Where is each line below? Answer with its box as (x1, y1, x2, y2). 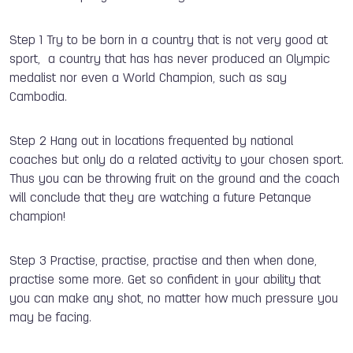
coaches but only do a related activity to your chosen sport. (9, 154, 344, 167)
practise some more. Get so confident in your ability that (9, 273, 321, 287)
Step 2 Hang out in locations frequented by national (9, 135, 293, 148)
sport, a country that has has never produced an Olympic (9, 53, 330, 66)
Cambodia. (9, 91, 67, 104)
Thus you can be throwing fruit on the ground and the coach (9, 173, 340, 186)
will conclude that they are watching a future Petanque (9, 191, 311, 205)
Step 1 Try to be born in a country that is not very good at (9, 34, 328, 47)
